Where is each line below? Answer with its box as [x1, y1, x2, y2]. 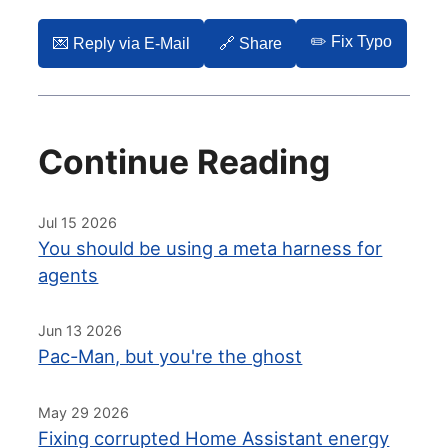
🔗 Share [218, 34, 282, 52]
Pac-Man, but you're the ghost [38, 345, 303, 368]
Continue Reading [38, 140, 331, 182]
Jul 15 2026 [38, 213, 118, 231]
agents [38, 263, 99, 286]
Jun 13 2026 [38, 322, 123, 340]
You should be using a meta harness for [38, 236, 383, 259]
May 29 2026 [38, 403, 130, 421]
